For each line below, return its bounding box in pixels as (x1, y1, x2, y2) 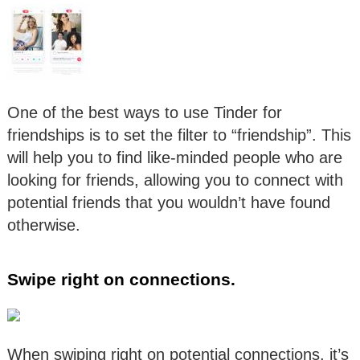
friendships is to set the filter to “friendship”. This (7, 125, 351, 144)
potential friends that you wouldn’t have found (7, 193, 330, 211)
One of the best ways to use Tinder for (7, 103, 282, 121)
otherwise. (7, 215, 80, 234)
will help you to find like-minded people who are (7, 148, 342, 166)
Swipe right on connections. (7, 269, 235, 288)
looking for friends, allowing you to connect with (7, 170, 343, 189)
